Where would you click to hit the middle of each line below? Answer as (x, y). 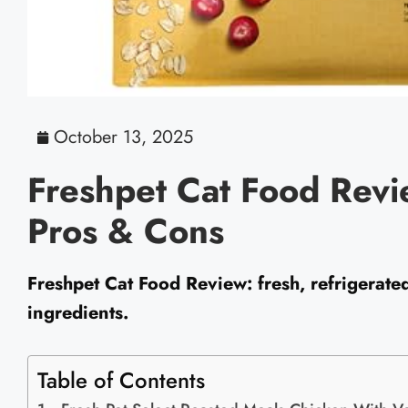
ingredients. (78, 313)
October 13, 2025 (123, 138)
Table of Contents (121, 381)
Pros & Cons (126, 231)
